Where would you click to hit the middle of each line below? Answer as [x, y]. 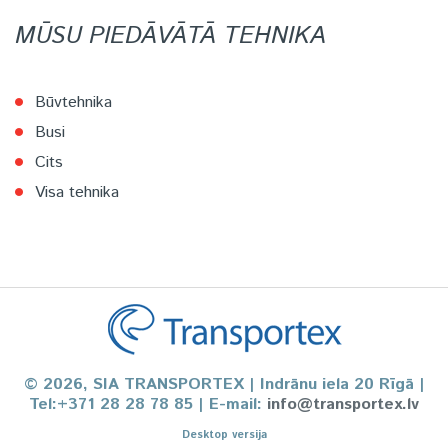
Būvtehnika [73, 103]
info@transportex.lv [343, 405]
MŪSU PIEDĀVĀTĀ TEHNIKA [170, 36]
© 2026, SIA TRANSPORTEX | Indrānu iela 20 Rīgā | [224, 385]
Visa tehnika [77, 193]
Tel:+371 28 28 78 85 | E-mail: [148, 405]
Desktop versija [224, 435]
